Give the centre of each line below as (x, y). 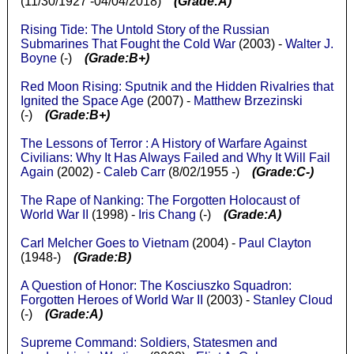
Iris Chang (167, 214)
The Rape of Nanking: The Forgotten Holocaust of (160, 200)
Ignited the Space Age (82, 100)
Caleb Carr (134, 171)
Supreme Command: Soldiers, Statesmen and (149, 342)
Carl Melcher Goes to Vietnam (104, 243)
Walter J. (309, 43)
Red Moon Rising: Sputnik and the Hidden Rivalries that (177, 86)
